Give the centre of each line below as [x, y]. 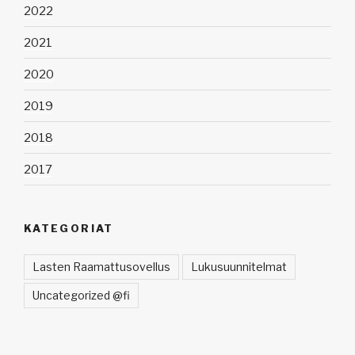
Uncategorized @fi [81, 295]
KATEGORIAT [69, 229]
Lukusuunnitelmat [239, 266]
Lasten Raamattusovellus [101, 266]
